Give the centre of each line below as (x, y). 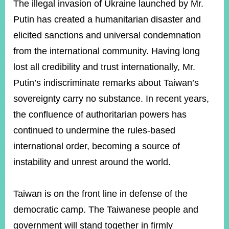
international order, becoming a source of (97, 146)
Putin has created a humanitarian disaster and (107, 19)
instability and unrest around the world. (93, 162)
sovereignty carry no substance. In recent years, (111, 99)
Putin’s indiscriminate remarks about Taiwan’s (106, 83)
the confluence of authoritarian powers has (100, 114)
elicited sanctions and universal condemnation (107, 35)
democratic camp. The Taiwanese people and (106, 210)
